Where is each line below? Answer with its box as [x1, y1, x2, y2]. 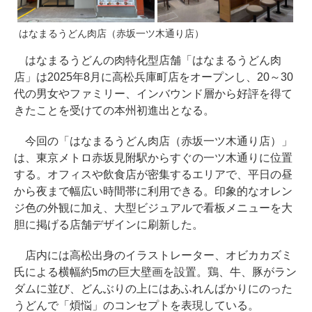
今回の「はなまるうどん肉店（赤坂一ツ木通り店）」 [14, 134, 292, 147]
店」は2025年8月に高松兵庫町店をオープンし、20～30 [14, 70, 293, 83]
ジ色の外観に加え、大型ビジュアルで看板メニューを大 [14, 201, 292, 214]
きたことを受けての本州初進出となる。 [14, 104, 214, 116]
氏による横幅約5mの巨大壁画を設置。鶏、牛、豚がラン [14, 265, 297, 278]
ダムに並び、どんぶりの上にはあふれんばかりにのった [14, 282, 292, 295]
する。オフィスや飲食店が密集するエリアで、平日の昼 [14, 168, 292, 180]
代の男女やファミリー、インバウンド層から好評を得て [14, 87, 292, 100]
